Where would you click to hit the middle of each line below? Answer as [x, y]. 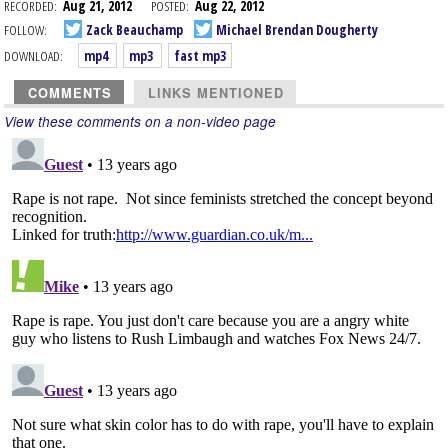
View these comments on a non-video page [140, 121]
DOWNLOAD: [33, 55]
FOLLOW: [25, 29]
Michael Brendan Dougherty [295, 29]
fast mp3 [200, 55]
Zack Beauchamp [133, 29]
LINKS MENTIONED [216, 93]
